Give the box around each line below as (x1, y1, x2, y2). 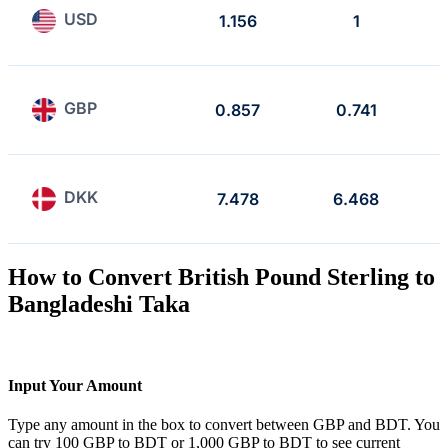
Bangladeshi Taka (8, 290, 190, 317)
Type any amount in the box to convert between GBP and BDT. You (8, 416, 440, 434)
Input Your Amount (8, 376, 142, 394)
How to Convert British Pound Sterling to (8, 263, 435, 290)
